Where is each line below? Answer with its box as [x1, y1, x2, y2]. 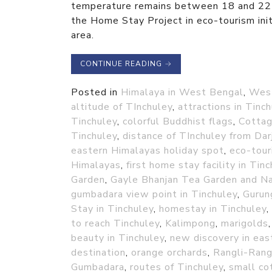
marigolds [221, 216, 268, 230]
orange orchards [131, 245, 208, 259]
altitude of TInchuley [71, 100, 172, 114]
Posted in [71, 85, 121, 99]
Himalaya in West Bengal [121, 85, 243, 99]
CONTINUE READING [80, 58, 165, 69]
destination [71, 245, 126, 259]
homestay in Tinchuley [159, 202, 267, 216]
